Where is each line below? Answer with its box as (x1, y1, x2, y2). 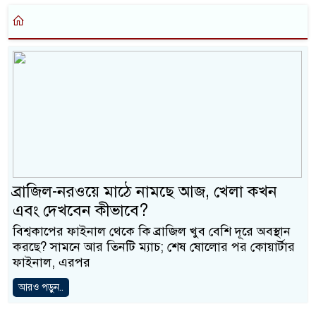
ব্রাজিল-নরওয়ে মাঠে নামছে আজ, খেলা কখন (13, 181, 277, 202)
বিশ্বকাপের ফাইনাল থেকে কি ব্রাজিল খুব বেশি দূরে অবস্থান (13, 224, 291, 240)
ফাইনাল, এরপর (13, 255, 90, 271)
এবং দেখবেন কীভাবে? (13, 200, 148, 221)
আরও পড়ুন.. (18, 281, 63, 294)
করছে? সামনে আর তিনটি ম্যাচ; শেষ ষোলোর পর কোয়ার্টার (13, 239, 295, 255)
